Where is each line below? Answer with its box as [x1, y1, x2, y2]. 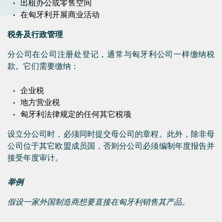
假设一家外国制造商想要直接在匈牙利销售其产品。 [7, 197, 190, 207]
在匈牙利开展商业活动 [20, 10, 100, 19]
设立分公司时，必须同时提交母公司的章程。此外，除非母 [7, 129, 215, 139]
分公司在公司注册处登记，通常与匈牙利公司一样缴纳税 [7, 50, 215, 59]
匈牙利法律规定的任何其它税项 [20, 110, 131, 119]
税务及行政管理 [7, 30, 63, 39]
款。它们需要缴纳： [7, 61, 79, 71]
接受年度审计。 [7, 153, 63, 163]
